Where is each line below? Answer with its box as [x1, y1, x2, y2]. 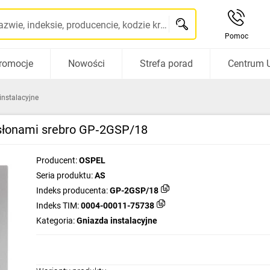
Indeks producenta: [36, 186, 108, 195]
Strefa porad [139, 58, 193, 69]
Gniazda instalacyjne [77, 216, 157, 225]
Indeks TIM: [36, 201, 79, 210]
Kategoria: [36, 216, 75, 225]
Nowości [67, 58, 105, 69]
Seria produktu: [36, 171, 93, 180]
